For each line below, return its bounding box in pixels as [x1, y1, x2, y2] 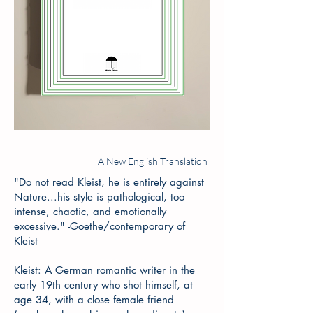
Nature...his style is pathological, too [14, 190, 184, 204]
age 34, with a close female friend [14, 293, 174, 307]
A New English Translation [98, 155, 210, 168]
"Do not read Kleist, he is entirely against [14, 175, 204, 189]
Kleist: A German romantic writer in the [14, 263, 195, 277]
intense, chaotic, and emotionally [14, 205, 166, 219]
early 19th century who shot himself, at [14, 278, 193, 292]
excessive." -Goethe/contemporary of [14, 219, 185, 233]
